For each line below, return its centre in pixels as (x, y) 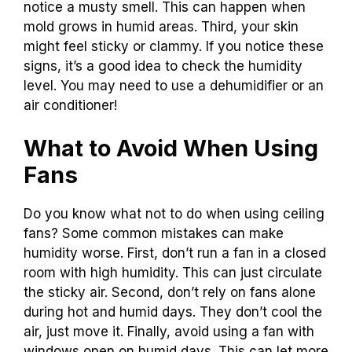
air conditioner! (70, 105)
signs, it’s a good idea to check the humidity (163, 66)
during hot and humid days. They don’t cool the (173, 312)
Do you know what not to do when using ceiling (174, 214)
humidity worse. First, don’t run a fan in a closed (175, 253)
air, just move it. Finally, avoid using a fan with (169, 332)
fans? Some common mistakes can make (154, 234)
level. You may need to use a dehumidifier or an (174, 85)
